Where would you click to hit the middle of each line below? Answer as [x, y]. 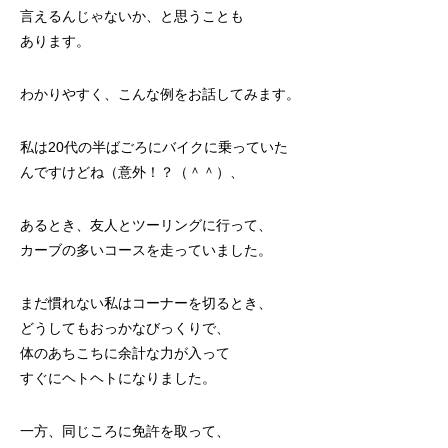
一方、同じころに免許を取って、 [125, 431]
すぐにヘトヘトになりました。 [118, 378]
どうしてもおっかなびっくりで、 [125, 328]
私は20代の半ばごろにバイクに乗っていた [154, 147]
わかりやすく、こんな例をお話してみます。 [160, 94]
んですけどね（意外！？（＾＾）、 [132, 172]
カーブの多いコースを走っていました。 [146, 250]
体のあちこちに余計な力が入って [125, 353]
